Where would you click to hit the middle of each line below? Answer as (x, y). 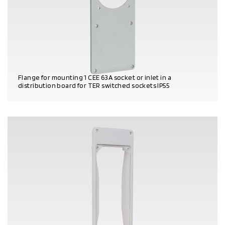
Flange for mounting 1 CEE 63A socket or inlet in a (95, 77)
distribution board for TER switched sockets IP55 (94, 85)
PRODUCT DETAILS (45, 98)
